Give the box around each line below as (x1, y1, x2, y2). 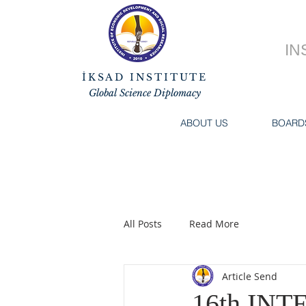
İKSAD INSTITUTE (82, 71, 208, 83)
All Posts (124, 217, 162, 230)
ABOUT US (180, 117, 228, 129)
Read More (189, 217, 239, 230)
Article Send (222, 269, 277, 283)
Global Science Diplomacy (89, 87, 201, 99)
